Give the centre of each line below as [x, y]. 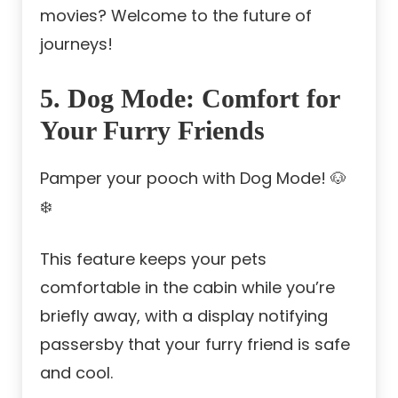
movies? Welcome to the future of [176, 15]
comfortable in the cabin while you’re [187, 287]
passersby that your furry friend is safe [195, 344]
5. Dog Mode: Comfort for [190, 98]
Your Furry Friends [152, 130]
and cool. [76, 372]
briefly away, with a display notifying [184, 315]
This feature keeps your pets [153, 259]
